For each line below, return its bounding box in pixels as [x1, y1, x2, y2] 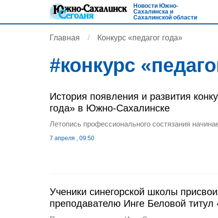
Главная [50, 34, 80, 42]
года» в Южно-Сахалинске [50, 103, 170, 113]
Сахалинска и [133, 8, 173, 15]
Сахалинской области [133, 14, 197, 21]
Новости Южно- [133, 2, 178, 9]
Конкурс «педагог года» [97, 34, 182, 42]
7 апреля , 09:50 [50, 135, 94, 142]
